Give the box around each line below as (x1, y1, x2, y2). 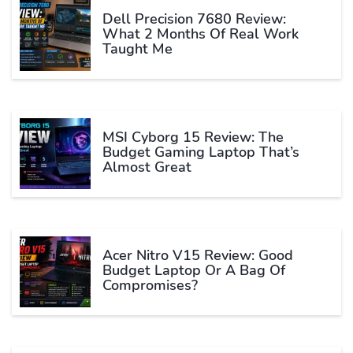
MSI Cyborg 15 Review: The (102, 128, 284, 147)
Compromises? (102, 276, 198, 295)
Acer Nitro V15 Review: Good (102, 246, 293, 266)
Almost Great (102, 158, 191, 177)
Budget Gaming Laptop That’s (102, 143, 299, 162)
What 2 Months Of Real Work (102, 24, 299, 44)
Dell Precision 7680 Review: (102, 9, 286, 29)
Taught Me (102, 39, 173, 59)
